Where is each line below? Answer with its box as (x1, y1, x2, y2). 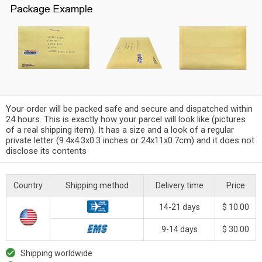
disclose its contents (6, 145, 87, 156)
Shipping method (65, 180, 129, 190)
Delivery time (155, 180, 204, 190)
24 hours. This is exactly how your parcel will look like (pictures (6, 113, 246, 125)
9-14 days (161, 224, 198, 234)
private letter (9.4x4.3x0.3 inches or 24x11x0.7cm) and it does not (6, 135, 254, 146)
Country (13, 180, 43, 190)
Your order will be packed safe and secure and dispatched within (6, 103, 253, 114)
